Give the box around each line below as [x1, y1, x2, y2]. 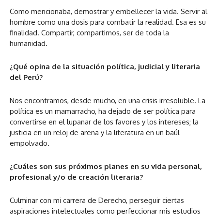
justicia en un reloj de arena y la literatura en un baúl [10, 128, 180, 137]
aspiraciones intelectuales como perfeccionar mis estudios [10, 206, 201, 216]
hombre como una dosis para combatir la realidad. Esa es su [10, 17, 206, 27]
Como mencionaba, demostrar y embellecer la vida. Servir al [10, 7, 207, 16]
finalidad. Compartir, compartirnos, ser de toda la [10, 28, 169, 37]
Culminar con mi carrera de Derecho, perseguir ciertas [10, 196, 184, 205]
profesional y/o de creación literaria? [10, 172, 143, 182]
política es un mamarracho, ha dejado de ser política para [10, 107, 196, 116]
